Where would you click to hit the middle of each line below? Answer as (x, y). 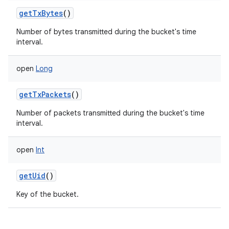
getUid (32, 176)
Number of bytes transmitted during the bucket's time (106, 32)
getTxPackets (45, 94)
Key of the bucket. (48, 194)
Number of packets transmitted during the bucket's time (110, 113)
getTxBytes (41, 13)
